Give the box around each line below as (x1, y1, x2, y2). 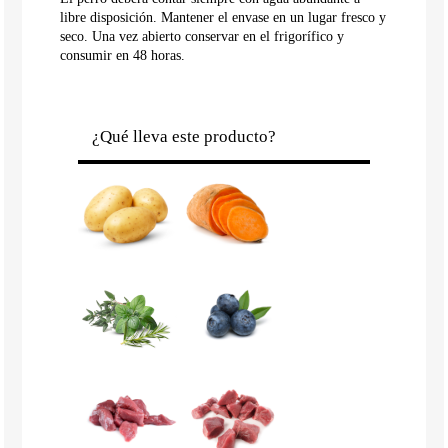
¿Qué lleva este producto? (91, 127, 276, 147)
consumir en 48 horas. (60, 48, 186, 64)
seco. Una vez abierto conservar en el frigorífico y (60, 29, 345, 45)
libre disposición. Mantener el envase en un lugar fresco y (60, 10, 387, 26)
